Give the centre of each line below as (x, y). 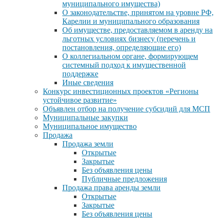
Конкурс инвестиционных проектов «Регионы (121, 91)
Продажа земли (88, 144)
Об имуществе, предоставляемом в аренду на (137, 30)
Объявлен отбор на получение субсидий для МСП (127, 109)
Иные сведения (88, 82)
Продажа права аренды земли (111, 187)
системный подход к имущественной (124, 65)
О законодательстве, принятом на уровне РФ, (138, 12)
